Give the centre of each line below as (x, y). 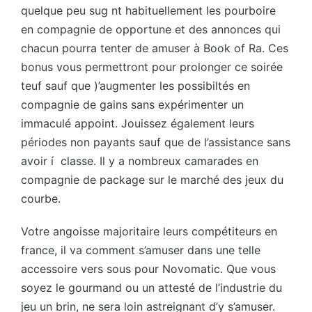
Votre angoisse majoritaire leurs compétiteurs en (149, 232)
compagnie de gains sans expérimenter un (132, 105)
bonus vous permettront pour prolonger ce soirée (152, 67)
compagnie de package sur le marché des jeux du (152, 180)
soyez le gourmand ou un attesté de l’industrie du (151, 288)
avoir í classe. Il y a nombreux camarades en (140, 161)
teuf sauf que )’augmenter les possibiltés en (135, 86)
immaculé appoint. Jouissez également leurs (138, 124)
